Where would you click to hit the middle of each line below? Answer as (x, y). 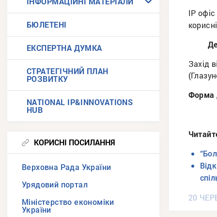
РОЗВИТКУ (47, 79)
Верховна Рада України (67, 167)
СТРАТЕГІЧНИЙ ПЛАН (68, 71)
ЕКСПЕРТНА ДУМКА (64, 48)
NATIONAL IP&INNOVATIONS (80, 102)
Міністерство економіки (68, 202)
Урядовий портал (55, 185)
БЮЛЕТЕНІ (47, 24)
